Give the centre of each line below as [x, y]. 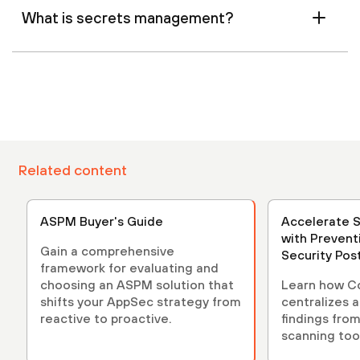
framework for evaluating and [129, 267]
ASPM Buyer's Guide [102, 221]
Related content [73, 170]
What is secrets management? [128, 17]
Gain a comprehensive [107, 250]
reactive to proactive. [106, 318]
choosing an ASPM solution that [137, 284]
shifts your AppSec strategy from [141, 301]
